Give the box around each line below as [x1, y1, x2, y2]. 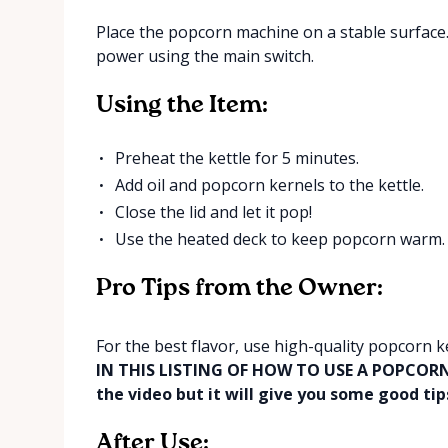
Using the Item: [96, 92, 268, 117]
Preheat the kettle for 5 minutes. [115, 146, 360, 169]
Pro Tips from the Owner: [96, 275, 383, 300]
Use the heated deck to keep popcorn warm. [115, 227, 446, 250]
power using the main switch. [96, 44, 314, 67]
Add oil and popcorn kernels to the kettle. [115, 173, 425, 196]
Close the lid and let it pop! [115, 200, 313, 223]
